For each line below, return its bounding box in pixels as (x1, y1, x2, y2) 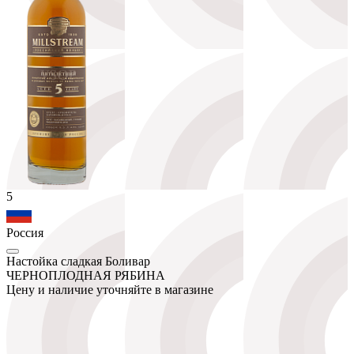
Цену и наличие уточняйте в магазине (6, 282, 213, 296)
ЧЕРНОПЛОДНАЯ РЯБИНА (6, 268, 165, 282)
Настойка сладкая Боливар (6, 254, 150, 268)
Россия (6, 225, 43, 239)
